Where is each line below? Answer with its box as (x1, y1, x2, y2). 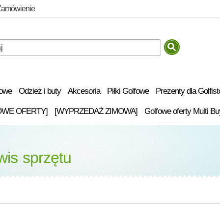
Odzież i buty (19, 86, 61, 96)
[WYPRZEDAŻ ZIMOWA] (54, 106, 137, 116)
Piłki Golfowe (107, 86, 149, 96)
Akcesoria (68, 86, 100, 96)
